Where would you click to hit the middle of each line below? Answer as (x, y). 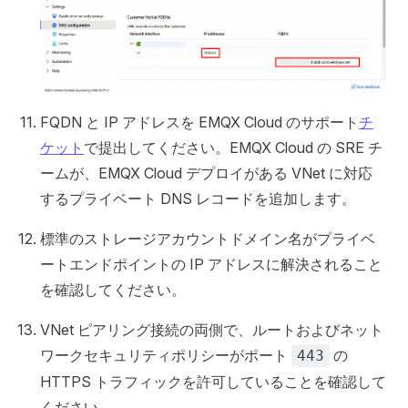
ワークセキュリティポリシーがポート (166, 356)
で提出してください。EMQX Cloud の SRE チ (233, 148)
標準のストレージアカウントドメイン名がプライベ (208, 239)
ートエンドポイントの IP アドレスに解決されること (211, 265)
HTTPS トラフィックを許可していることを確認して (213, 382)
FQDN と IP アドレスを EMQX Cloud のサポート (199, 122)
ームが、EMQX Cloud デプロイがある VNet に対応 (206, 173)
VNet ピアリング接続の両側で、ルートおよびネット (212, 330)
